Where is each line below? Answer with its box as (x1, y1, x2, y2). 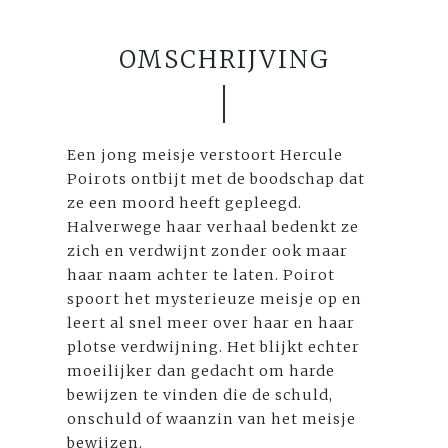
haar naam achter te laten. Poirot (67, 266, 336, 285)
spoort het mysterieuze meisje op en (67, 290, 363, 309)
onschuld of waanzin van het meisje (67, 410, 357, 429)
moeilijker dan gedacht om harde (67, 362, 336, 381)
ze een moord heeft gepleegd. (67, 194, 303, 213)
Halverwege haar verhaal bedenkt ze (67, 218, 360, 237)
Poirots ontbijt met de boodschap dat (67, 170, 366, 189)
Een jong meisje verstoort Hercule (67, 146, 344, 165)
